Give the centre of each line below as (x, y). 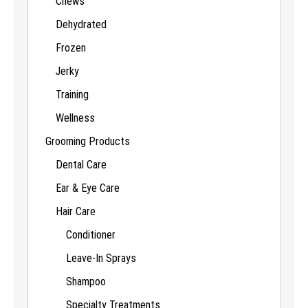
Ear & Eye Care (88, 188)
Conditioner (91, 234)
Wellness (75, 118)
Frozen (71, 47)
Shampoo (86, 281)
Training (72, 94)
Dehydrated (81, 24)
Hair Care (76, 211)
